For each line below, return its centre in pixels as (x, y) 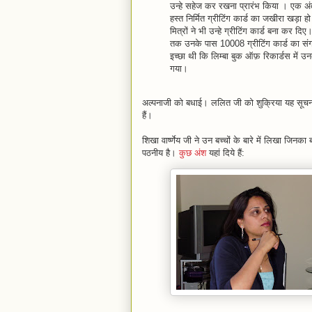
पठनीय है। (161, 153)
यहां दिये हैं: (225, 153)
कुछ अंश (193, 153)
